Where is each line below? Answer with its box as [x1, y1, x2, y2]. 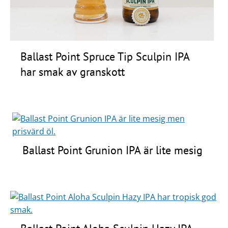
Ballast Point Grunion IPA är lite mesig [22, 142, 203, 157]
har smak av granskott [20, 64, 125, 79]
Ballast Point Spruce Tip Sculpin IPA [20, 49, 189, 64]
